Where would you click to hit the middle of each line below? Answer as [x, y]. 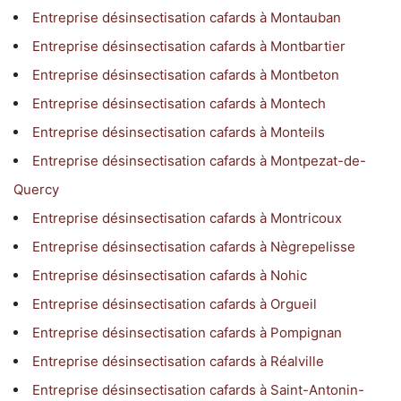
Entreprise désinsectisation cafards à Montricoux [187, 218]
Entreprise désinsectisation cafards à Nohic [170, 275]
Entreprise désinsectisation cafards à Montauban [187, 17]
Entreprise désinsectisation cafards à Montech [179, 103]
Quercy [36, 189]
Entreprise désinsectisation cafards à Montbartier [189, 46]
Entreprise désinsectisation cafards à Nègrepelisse [194, 246]
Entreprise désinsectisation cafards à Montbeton [186, 74]
